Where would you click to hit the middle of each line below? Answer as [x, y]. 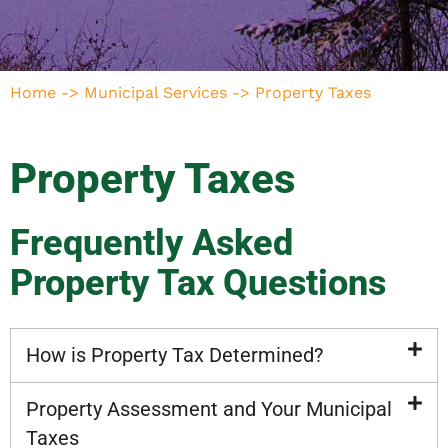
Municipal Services [155, 93]
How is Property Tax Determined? [174, 355]
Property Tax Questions [198, 283]
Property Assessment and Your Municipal [209, 409]
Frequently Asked [151, 243]
